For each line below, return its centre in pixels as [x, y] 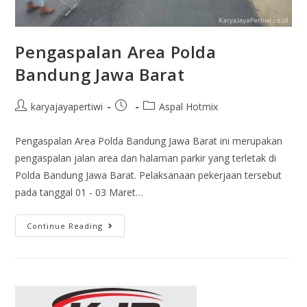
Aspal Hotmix [189, 106]
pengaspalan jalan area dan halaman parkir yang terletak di [146, 158]
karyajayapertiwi [67, 106]
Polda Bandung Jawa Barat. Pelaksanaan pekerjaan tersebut [149, 175]
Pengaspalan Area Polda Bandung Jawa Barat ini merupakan [149, 140]
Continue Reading [65, 225]
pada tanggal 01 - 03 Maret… [79, 192]
